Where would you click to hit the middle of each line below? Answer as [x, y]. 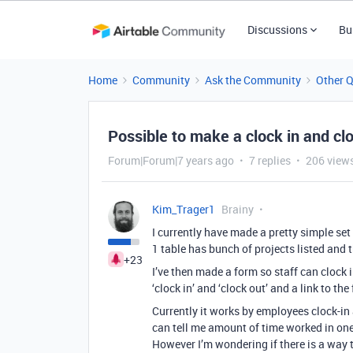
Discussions [277, 30]
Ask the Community [253, 80]
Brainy [238, 209]
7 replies [270, 160]
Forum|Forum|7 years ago [171, 160]
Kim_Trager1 [184, 209]
